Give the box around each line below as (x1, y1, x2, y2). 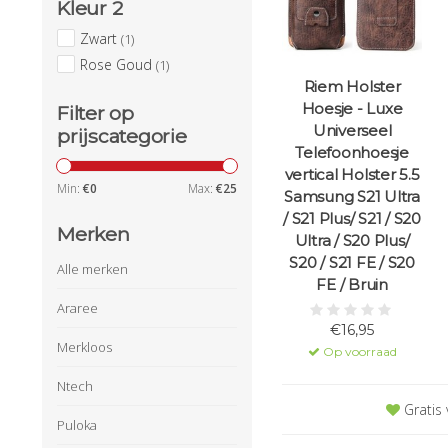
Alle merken (57, 260, 128, 278)
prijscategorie (57, 124, 187, 149)
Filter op (57, 101, 134, 126)
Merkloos (57, 338, 112, 356)
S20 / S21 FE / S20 (289, 253, 415, 273)
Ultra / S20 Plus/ (294, 231, 410, 251)
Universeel (312, 121, 392, 141)
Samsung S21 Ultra (284, 187, 420, 207)
